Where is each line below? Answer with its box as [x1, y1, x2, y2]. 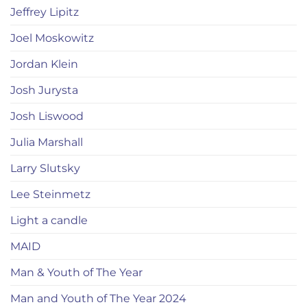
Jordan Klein [10, 58, 78, 71]
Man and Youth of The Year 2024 [10, 292, 186, 306]
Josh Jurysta [10, 84, 78, 97]
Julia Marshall [10, 136, 83, 149]
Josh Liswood [10, 110, 84, 123]
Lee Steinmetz [10, 188, 90, 201]
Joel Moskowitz [10, 32, 94, 45]
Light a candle [10, 214, 88, 228]
